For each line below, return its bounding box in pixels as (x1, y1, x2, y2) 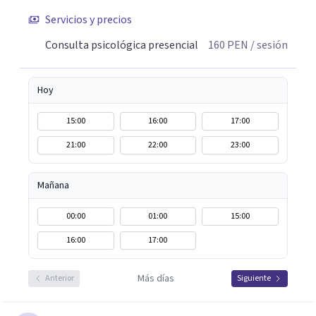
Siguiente (237, 272, 271, 284)
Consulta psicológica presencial (45, 37, 198, 53)
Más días (137, 272, 174, 286)
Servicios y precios (45, 12, 132, 28)
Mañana (37, 178, 69, 193)
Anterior (45, 272, 74, 284)
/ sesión (248, 37, 288, 53)
